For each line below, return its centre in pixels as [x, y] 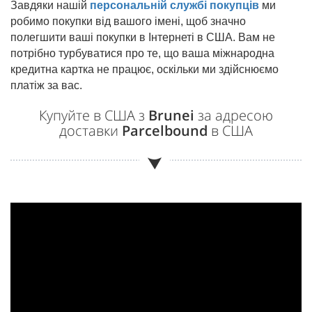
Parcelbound [165, 130]
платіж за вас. [46, 85]
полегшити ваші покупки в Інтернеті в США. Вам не [143, 37]
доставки [91, 130]
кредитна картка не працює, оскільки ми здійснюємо [145, 69]
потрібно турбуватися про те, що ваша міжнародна [142, 53]
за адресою [234, 115]
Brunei [171, 115]
